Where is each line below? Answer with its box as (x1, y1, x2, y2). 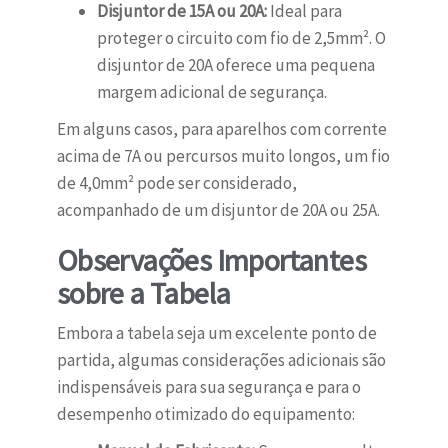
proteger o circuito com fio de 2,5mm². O (96, 27, 386, 50)
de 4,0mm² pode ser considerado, (56, 172, 297, 195)
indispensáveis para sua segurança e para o (56, 376, 361, 399)
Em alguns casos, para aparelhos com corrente (56, 118, 387, 141)
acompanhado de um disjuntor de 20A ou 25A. (56, 199, 380, 222)
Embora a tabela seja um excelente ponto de (56, 322, 377, 345)
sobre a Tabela (56, 274, 231, 313)
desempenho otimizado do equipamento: (56, 403, 355, 426)
